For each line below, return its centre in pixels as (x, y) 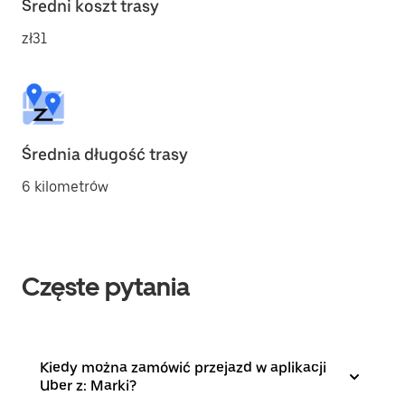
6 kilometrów (65, 187)
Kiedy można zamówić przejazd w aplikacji (183, 367)
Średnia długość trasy (105, 154)
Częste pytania (106, 287)
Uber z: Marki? (88, 386)
